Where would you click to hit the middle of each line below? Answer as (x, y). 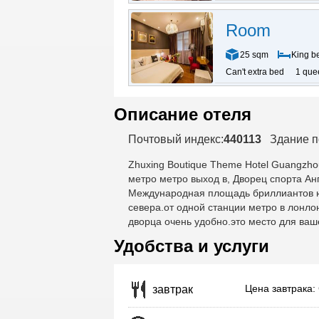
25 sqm (254, 55)
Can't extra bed (255, 72)
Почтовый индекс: (176, 139)
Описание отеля (182, 114)
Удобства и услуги (191, 246)
